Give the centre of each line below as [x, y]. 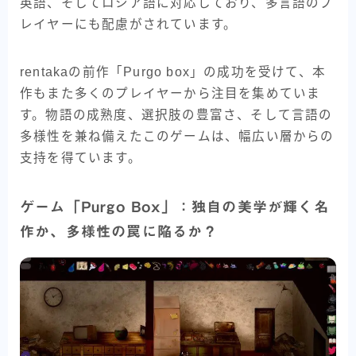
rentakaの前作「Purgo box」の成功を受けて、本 [173, 72]
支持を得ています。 [81, 158]
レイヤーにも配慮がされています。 [129, 25]
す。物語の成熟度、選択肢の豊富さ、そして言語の [176, 115]
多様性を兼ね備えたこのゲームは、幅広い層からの [177, 137]
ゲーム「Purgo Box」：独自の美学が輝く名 [174, 207]
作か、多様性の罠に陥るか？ [119, 232]
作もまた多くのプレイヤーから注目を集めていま [170, 94]
